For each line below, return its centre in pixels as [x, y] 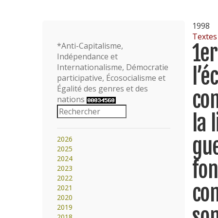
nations [72, 99]
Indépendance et [87, 56]
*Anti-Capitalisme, [90, 46]
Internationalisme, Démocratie [113, 67]
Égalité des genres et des [102, 89]
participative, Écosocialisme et [111, 78]
